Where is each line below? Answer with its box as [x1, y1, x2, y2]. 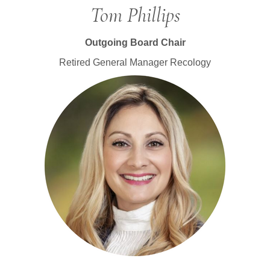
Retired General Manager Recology [59, 57, 211, 67]
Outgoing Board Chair [84, 37, 186, 48]
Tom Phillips [90, 2, 180, 28]
